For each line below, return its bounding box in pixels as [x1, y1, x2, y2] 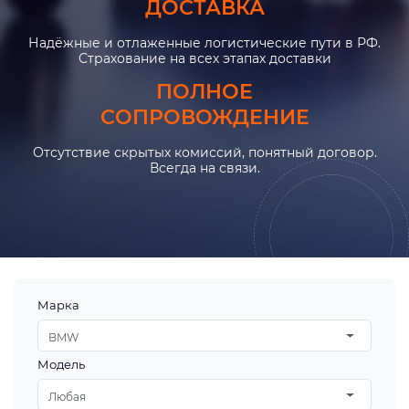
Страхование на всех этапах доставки [78, 50, 331, 67]
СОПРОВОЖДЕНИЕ [100, 105, 309, 130]
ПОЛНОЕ [156, 79, 253, 104]
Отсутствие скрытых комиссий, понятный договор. [32, 144, 377, 161]
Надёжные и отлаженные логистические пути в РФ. [28, 35, 381, 51]
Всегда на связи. [149, 160, 260, 176]
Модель [37, 357, 86, 372]
